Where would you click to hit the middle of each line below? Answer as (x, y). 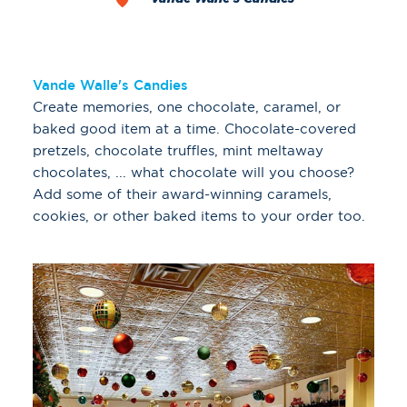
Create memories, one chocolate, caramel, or (187, 107)
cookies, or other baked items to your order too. (199, 216)
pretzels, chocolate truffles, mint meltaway (178, 151)
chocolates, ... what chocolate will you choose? (194, 173)
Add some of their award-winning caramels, (182, 194)
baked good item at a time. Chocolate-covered (194, 129)
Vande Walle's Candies (110, 85)
